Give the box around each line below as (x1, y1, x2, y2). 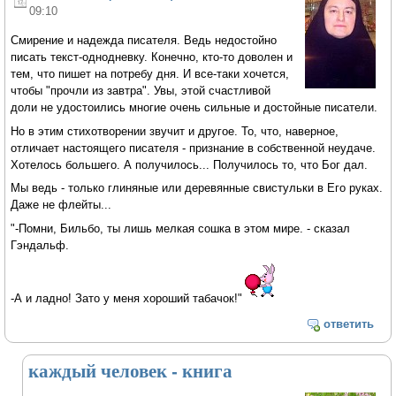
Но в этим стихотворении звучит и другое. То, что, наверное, (11, 124, 339, 138)
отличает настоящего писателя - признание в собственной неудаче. (11, 141, 377, 155)
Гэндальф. (11, 239, 70, 253)
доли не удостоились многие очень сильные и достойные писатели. (11, 100, 378, 114)
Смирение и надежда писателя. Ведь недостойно (11, 33, 278, 47)
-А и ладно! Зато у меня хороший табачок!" (11, 291, 243, 305)
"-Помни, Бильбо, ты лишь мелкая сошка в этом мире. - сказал (11, 222, 351, 236)
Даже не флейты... (11, 198, 112, 212)
